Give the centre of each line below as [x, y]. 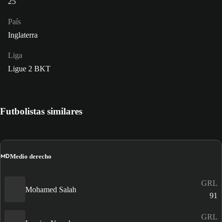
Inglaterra [23, 35]
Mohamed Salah [51, 189]
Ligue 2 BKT [29, 69]
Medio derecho [31, 156]
